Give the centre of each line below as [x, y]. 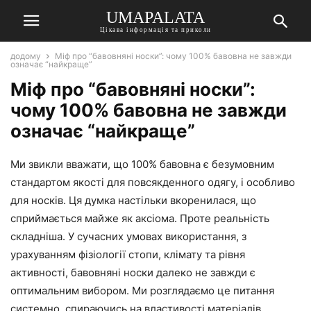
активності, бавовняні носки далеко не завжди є [133, 272]
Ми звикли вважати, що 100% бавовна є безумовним [142, 164]
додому [26, 56]
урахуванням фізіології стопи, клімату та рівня [128, 254]
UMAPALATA [155, 17]
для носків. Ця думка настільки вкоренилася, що [133, 200]
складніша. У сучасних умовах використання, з [128, 236]
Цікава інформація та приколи [155, 30]
